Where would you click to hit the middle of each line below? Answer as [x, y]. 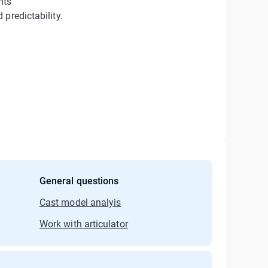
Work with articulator [84, 224]
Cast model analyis [80, 202]
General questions [79, 181]
